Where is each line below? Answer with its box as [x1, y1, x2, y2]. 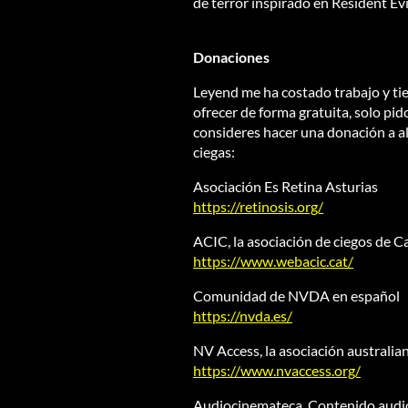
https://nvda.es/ [193, 307, 292, 325]
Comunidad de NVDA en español [193, 287, 400, 305]
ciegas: [193, 143, 235, 161]
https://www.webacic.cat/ [193, 252, 353, 270]
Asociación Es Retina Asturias [193, 178, 378, 196]
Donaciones [193, 48, 270, 66]
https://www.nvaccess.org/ [193, 362, 361, 380]
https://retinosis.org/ [193, 198, 323, 216]
